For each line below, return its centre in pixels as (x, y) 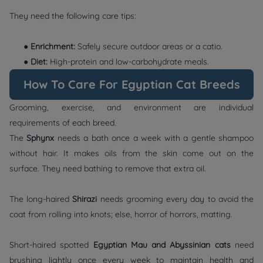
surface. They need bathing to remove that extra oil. (108, 169)
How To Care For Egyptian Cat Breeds (131, 85)
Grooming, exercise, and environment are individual (131, 108)
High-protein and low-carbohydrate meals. (132, 62)
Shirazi (86, 199)
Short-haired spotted (51, 245)
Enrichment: (53, 47)
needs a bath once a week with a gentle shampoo (156, 138)
